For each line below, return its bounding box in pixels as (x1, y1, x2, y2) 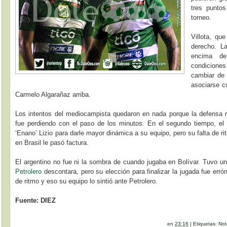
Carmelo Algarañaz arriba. (15, 90, 91, 98)
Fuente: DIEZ (15, 196, 56, 204)
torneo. (191, 13, 212, 21)
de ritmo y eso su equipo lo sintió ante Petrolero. (15, 177, 158, 185)
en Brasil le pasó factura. (15, 138, 89, 146)
